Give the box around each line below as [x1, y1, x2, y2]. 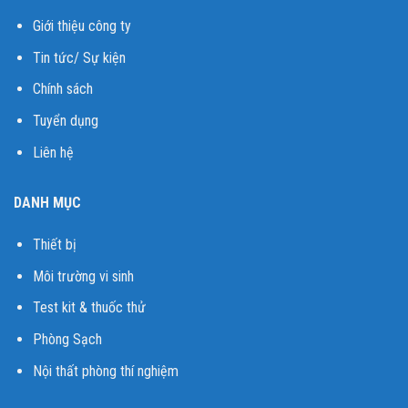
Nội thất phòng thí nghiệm [32, 362, 178, 380]
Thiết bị [32, 236, 80, 254]
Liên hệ [32, 143, 74, 161]
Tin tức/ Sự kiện [32, 48, 126, 66]
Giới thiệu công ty [32, 17, 131, 36]
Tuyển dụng [32, 112, 98, 130]
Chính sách [32, 80, 93, 98]
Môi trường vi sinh [32, 267, 134, 285]
